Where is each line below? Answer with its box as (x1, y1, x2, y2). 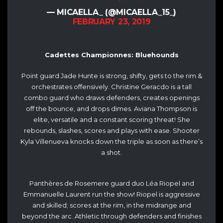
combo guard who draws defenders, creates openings (23, 93, 200, 102)
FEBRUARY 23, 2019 (72, 17, 151, 27)
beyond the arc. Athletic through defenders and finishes (21, 212, 202, 221)
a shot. (101, 148, 122, 156)
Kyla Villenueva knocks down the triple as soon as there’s (20, 137, 203, 145)
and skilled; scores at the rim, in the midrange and (32, 201, 191, 210)
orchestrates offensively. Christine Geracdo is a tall (31, 82, 192, 91)
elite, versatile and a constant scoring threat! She (33, 115, 190, 123)
